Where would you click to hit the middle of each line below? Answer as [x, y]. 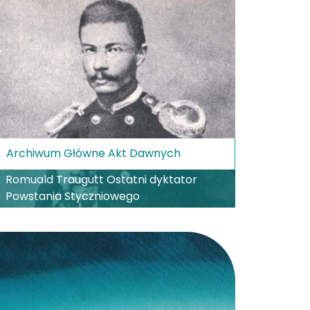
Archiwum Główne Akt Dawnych [93, 154]
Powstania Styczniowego [72, 197]
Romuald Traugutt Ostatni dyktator [101, 180]
